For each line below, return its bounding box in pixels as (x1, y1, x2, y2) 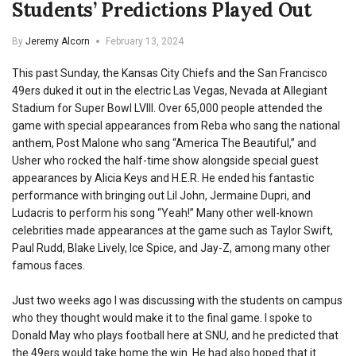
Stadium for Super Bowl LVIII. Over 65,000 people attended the (12, 101, 323, 114)
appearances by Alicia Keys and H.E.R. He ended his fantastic (12, 171, 314, 184)
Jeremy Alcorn (25, 35, 90, 47)
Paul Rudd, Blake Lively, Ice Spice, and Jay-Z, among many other (12, 241, 331, 254)
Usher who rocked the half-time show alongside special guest (12, 153, 319, 167)
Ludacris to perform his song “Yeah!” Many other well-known (12, 206, 313, 219)
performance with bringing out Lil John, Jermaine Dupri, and (12, 188, 311, 202)
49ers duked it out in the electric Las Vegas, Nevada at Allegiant (12, 83, 327, 97)
